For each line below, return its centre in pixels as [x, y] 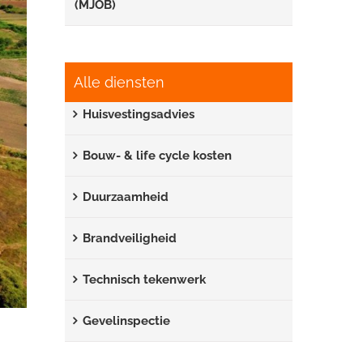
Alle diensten [120, 82]
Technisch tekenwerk [145, 280]
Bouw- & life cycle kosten [158, 156]
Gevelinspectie [127, 321]
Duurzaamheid [126, 197]
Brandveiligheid [130, 238]
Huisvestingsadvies [139, 114]
